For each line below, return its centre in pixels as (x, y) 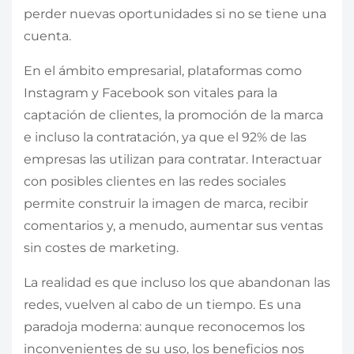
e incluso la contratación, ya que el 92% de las (165, 137)
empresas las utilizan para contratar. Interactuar (173, 159)
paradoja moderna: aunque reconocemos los (164, 326)
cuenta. (49, 36)
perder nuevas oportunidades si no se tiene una (175, 13)
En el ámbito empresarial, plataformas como (163, 70)
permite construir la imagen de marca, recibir (166, 203)
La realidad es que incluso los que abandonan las (177, 282)
